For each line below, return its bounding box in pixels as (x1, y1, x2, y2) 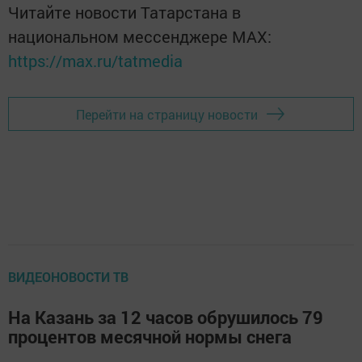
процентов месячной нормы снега (8, 325, 292, 349)
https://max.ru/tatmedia (8, 50, 183, 72)
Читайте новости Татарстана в (8, 2, 241, 23)
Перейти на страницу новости (76, 105, 258, 123)
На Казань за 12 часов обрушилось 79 (8, 305, 323, 330)
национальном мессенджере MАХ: (8, 26, 271, 48)
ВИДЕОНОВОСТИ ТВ (8, 268, 128, 286)
